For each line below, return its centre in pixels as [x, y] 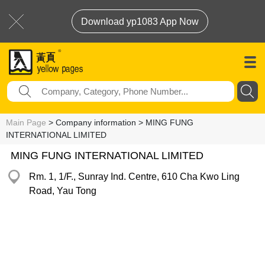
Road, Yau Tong [63, 191]
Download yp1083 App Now [140, 22]
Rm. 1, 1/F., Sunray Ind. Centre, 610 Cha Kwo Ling [134, 177]
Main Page [26, 122]
